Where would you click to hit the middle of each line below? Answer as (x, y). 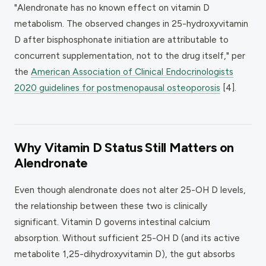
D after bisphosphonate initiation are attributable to (121, 39)
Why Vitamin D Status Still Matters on (124, 147)
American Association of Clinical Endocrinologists (132, 71)
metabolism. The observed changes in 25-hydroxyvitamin (131, 23)
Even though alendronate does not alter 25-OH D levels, (130, 189)
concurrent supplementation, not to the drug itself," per (130, 55)
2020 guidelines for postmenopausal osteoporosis (117, 87)
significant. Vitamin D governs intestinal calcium (112, 221)
